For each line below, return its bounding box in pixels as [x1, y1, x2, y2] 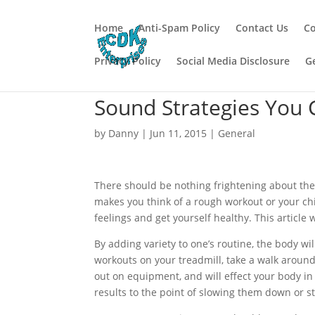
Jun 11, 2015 [150, 127, 207, 140]
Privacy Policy [94, 54, 162, 67]
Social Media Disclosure [176, 54, 290, 67]
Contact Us [236, 21, 289, 34]
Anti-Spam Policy [139, 21, 221, 34]
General [218, 127, 256, 140]
